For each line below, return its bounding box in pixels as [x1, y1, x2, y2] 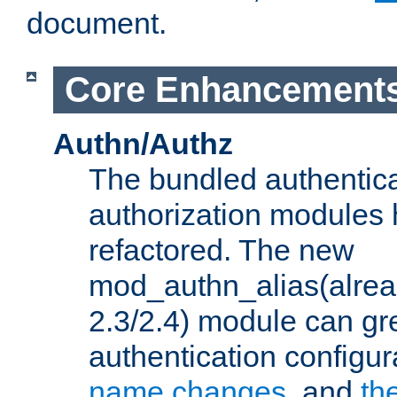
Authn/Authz [53, 126, 233, 160]
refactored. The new [89, 232, 354, 267]
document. [27, 6, 167, 41]
